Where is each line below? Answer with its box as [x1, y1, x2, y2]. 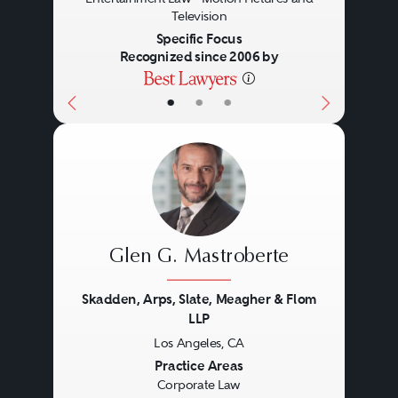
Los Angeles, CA [154, 336, 244, 351]
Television [171, 9, 227, 24]
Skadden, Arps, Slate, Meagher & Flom [82, 291, 316, 308]
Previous [66, 337, 144, 361]
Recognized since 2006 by [119, 48, 279, 66]
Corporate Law [156, 378, 241, 393]
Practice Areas [155, 357, 243, 375]
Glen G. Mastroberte [108, 248, 289, 268]
